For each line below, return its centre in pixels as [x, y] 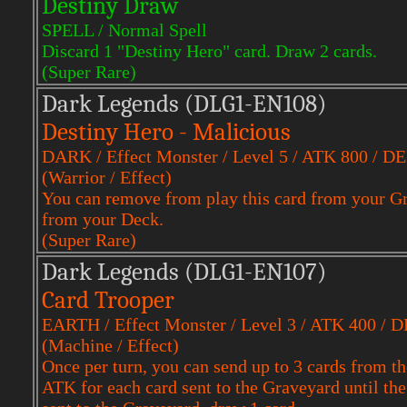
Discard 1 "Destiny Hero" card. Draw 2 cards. [209, 51]
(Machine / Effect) [110, 345]
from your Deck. [103, 219]
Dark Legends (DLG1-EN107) [184, 272]
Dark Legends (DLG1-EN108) [184, 104]
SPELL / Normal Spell [124, 30]
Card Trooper [108, 300]
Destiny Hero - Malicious [166, 132]
